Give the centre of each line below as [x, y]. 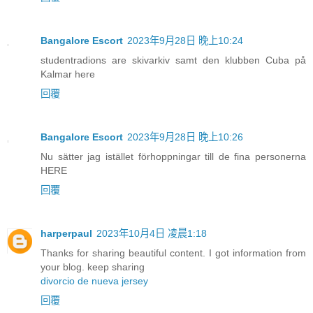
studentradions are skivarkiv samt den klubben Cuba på [173, 60]
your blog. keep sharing [93, 267]
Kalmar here [68, 74]
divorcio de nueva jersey [94, 281]
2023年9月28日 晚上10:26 [185, 137]
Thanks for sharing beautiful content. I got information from [173, 253]
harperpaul [66, 234]
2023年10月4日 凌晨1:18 [152, 234]
